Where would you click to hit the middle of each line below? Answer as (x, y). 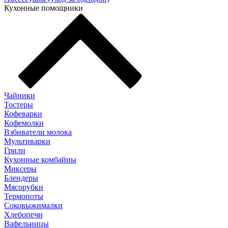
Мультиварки (27, 141)
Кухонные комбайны (40, 160)
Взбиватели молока (38, 132)
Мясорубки (24, 187)
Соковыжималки (33, 205)
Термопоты (24, 196)
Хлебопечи (23, 215)
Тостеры (19, 105)
